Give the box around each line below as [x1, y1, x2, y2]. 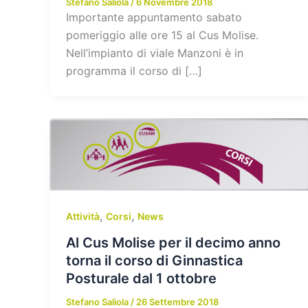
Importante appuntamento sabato [66, 10, 242, 24]
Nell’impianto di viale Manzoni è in [66, 45, 243, 60]
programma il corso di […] [66, 63, 202, 78]
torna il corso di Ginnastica [66, 252, 243, 269]
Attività [66, 210, 100, 222]
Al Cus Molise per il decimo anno [66, 234, 280, 251]
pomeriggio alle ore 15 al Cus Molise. [66, 27, 258, 42]
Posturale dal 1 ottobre [66, 269, 217, 287]
